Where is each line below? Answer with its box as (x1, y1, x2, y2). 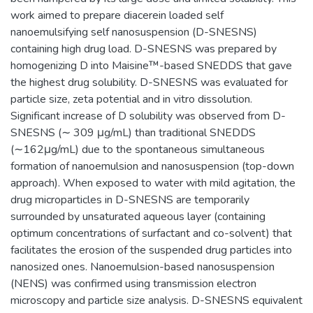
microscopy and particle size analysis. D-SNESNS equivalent (10, 292, 303, 308)
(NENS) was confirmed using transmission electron (10, 275, 256, 291)
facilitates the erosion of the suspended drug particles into (10, 242, 292, 258)
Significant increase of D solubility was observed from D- (10, 108, 286, 124)
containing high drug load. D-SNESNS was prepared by (10, 41, 277, 57)
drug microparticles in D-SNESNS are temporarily (10, 191, 249, 208)
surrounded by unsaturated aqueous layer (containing (10, 208, 265, 224)
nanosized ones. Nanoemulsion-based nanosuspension (10, 259, 275, 275)
